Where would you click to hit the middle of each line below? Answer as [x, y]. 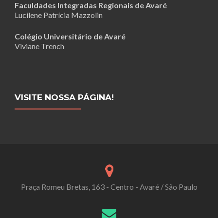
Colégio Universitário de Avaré [70, 36]
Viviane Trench [39, 46]
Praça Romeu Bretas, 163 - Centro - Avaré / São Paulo [109, 186]
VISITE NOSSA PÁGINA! [64, 98]
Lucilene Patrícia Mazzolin [59, 15]
